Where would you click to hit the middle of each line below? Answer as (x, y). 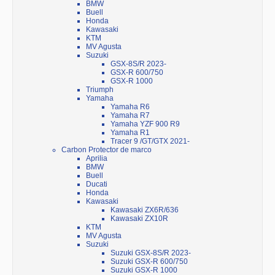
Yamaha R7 (130, 116)
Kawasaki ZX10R (139, 219)
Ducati (97, 184)
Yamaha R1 (130, 133)
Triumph (100, 90)
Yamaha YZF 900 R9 (145, 124)
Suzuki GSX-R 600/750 (149, 262)
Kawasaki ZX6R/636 (145, 210)
